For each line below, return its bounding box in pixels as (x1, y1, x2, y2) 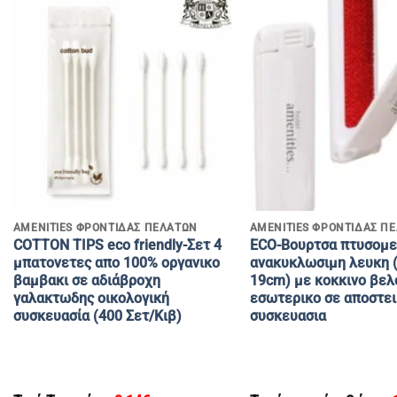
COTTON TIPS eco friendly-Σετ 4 (12, 236, 222, 253)
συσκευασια (249, 307, 326, 324)
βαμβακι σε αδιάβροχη (12, 271, 160, 289)
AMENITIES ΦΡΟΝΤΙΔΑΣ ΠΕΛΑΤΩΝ (12, 221, 198, 234)
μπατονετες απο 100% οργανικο (12, 253, 220, 271)
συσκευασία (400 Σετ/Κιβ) (12, 307, 182, 324)
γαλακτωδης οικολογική (12, 289, 169, 307)
